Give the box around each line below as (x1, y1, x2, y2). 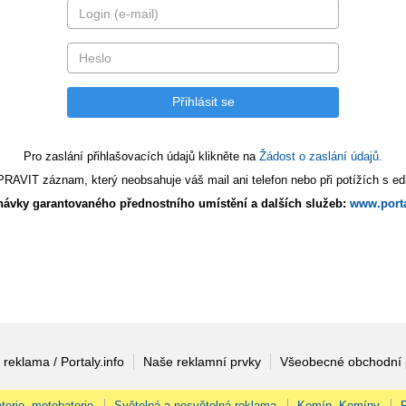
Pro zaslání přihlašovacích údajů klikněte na (24, 149, 259, 163)
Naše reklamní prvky (142, 354, 261, 370)
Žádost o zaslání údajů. (259, 149, 382, 163)
